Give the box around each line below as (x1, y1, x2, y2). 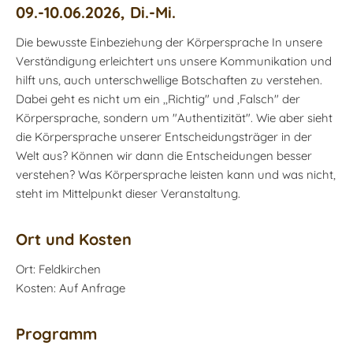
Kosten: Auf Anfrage (16, 280, 125, 295)
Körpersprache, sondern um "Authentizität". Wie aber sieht (16, 110, 333, 125)
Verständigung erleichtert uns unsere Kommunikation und (16, 53, 332, 69)
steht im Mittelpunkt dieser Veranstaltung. (16, 185, 240, 201)
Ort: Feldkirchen (16, 261, 101, 277)
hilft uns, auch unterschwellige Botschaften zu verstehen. (16, 72, 322, 87)
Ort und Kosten (16, 229, 132, 249)
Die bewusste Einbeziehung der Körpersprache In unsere (16, 34, 322, 50)
